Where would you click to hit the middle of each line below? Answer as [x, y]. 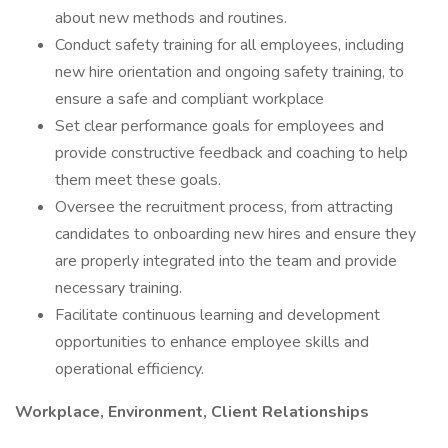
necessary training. [118, 288]
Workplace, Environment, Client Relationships [192, 412]
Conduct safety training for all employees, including [229, 45]
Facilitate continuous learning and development [217, 315]
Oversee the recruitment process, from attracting [224, 207]
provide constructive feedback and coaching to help [231, 153]
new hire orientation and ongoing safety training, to [229, 72]
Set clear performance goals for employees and [219, 126]
